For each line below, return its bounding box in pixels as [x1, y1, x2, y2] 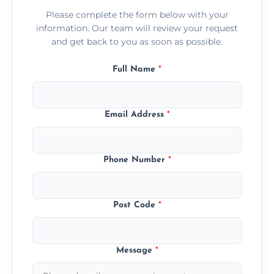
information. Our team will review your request [36, 22, 238, 34]
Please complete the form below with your [45, 9, 229, 20]
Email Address [104, 109, 167, 119]
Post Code [113, 200, 158, 210]
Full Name [113, 64, 158, 74]
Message [116, 245, 155, 255]
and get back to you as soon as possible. [51, 35, 223, 47]
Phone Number [103, 155, 168, 165]
